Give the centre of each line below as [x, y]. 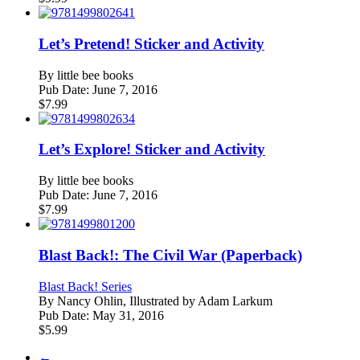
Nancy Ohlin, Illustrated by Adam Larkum [165, 301]
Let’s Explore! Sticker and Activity [152, 149]
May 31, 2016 [127, 315]
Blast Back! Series [85, 286]
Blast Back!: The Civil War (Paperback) [170, 255]
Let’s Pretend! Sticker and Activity [151, 44]
